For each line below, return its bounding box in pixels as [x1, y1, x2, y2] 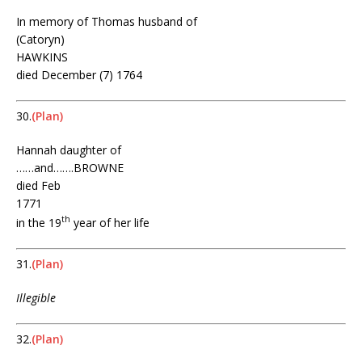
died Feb [16, 178, 61, 194]
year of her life [70, 214, 149, 230]
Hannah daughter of [16, 142, 121, 158]
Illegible [16, 289, 56, 305]
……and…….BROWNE [16, 160, 124, 176]
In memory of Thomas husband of [16, 14, 197, 30]
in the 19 [16, 214, 61, 230]
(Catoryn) [16, 32, 65, 48]
